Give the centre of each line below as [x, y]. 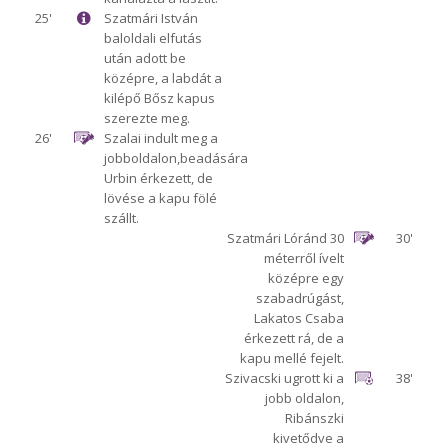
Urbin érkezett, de [158, 178]
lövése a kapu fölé [160, 198]
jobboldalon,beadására [175, 158]
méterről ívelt [304, 258]
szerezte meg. [146, 118]
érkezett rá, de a [294, 338]
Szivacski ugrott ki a [285, 378]
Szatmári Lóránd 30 [286, 238]
